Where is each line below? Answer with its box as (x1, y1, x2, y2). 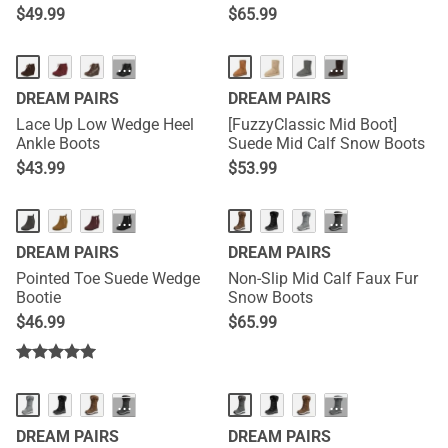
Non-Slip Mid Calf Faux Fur (228, 269, 418, 288)
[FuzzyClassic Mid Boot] (228, 115, 397, 134)
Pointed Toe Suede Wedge (16, 269, 200, 288)
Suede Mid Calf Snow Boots (228, 134, 425, 153)
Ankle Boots (16, 134, 100, 153)
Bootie (16, 288, 61, 307)
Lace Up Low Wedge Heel (16, 115, 194, 134)
